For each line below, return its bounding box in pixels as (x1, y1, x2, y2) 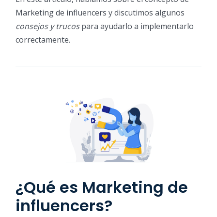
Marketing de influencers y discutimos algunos (15, 7, 185, 18)
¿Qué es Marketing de (15, 176, 188, 198)
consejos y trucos (15, 21, 79, 32)
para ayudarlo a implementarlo (79, 21, 194, 32)
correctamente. (15, 34, 70, 46)
